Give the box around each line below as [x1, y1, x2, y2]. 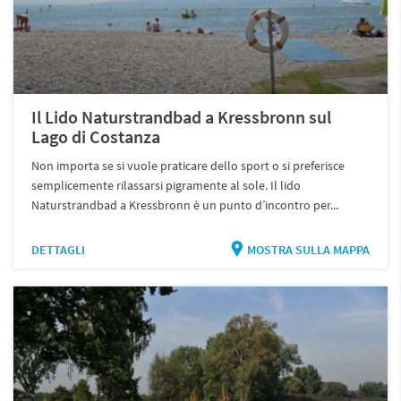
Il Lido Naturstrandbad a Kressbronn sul [31, 105, 332, 128]
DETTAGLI [31, 241, 86, 258]
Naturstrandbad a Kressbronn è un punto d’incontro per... [31, 196, 339, 213]
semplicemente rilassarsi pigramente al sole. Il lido [31, 176, 302, 193]
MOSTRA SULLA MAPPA [246, 241, 370, 258]
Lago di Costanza [31, 124, 161, 148]
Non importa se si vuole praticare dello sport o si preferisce [31, 157, 346, 174]
